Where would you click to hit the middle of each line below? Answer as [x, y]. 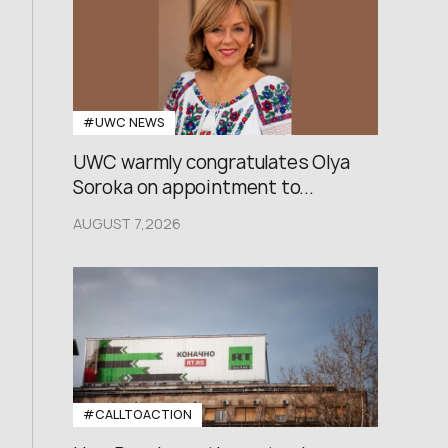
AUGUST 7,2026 [126, 223]
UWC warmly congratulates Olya [211, 162]
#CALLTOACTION [137, 414]
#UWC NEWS [123, 122]
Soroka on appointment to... [193, 187]
